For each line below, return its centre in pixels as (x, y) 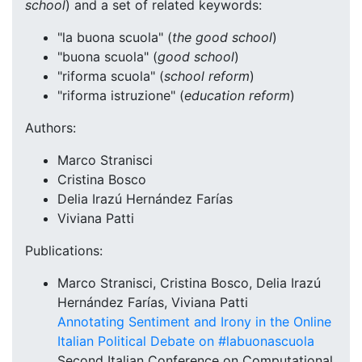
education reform (237, 95)
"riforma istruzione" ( (121, 95)
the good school (222, 37)
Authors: (51, 128)
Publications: (64, 250)
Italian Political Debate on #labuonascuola (186, 341)
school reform (207, 76)
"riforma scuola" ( (111, 76)
